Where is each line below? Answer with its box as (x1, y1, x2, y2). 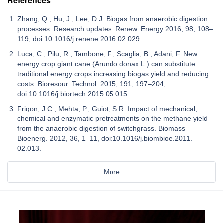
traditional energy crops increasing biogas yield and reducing (17, 70, 209, 78)
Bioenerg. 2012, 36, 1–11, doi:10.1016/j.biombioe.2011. (17, 134, 192, 143)
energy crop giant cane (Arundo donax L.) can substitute (17, 60, 195, 68)
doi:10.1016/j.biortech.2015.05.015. (17, 90, 129, 98)
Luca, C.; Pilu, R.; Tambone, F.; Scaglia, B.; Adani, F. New (17, 50, 197, 58)
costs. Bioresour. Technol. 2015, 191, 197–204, (17, 80, 166, 88)
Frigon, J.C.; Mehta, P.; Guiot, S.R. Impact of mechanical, (17, 105, 197, 113)
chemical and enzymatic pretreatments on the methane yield (17, 114, 208, 123)
